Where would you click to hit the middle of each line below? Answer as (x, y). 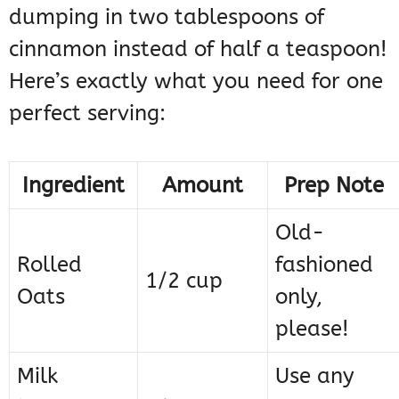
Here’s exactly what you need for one (196, 81)
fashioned (324, 265)
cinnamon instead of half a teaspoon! (198, 49)
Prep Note (334, 186)
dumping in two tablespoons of (167, 17)
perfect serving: (87, 114)
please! (312, 329)
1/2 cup (184, 281)
